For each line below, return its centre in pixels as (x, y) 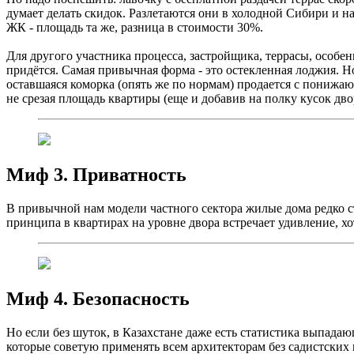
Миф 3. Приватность (96, 175)
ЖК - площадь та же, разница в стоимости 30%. (135, 28)
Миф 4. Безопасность (98, 299)
